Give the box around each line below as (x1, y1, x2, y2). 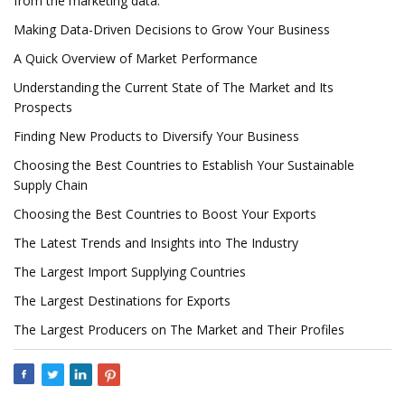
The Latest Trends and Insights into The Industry (14, 234, 298, 251)
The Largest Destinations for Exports (14, 292, 231, 309)
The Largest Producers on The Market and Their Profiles (14, 321, 344, 338)
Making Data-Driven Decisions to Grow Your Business (14, 21, 330, 38)
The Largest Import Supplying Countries (14, 263, 246, 280)
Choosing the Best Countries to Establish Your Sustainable (14, 156, 354, 174)
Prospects (14, 99, 72, 116)
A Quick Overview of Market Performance (14, 50, 258, 67)
